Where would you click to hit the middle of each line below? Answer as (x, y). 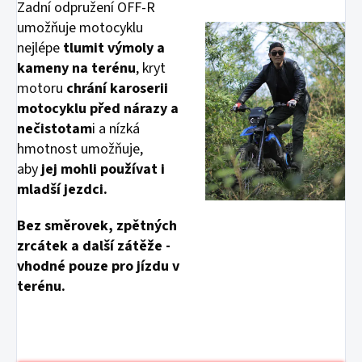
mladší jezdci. (62, 190)
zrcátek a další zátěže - (94, 246)
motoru (42, 89)
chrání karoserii (117, 89)
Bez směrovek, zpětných (97, 226)
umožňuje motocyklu (80, 28)
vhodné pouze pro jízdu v (98, 267)
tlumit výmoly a (112, 48)
